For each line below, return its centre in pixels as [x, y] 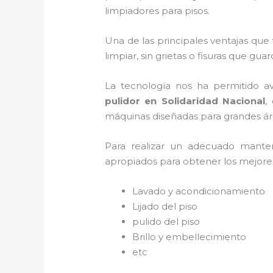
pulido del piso [168, 221]
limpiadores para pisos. [159, 10]
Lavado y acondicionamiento [199, 191]
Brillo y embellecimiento [190, 236]
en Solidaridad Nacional [203, 101]
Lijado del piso [166, 206]
